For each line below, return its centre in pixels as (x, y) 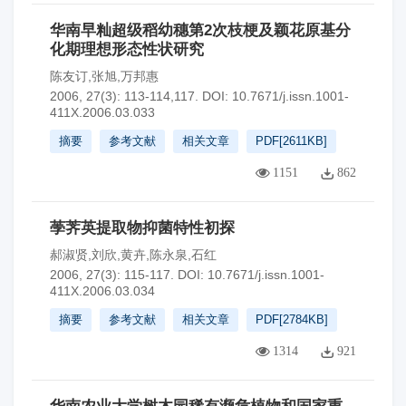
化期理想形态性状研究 (127, 49)
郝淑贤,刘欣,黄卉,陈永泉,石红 (133, 255)
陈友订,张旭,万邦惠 (104, 76)
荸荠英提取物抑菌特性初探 (142, 228)
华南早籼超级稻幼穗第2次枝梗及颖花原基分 (200, 30)
